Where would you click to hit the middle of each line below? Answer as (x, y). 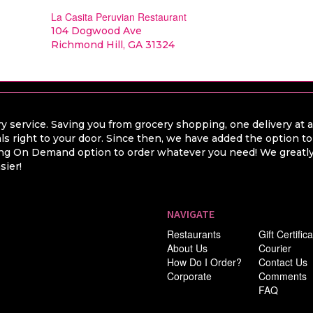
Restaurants (194, 234)
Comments (283, 276)
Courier (275, 248)
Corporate (189, 276)
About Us (187, 248)
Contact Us (283, 262)
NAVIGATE (191, 214)
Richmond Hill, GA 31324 (112, 45)
